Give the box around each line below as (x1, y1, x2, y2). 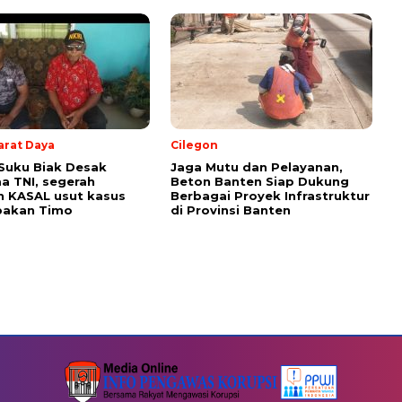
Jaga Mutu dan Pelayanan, (170, 159, 343, 174)
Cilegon (170, 137, 218, 152)
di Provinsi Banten (170, 202, 291, 217)
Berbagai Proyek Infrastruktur (170, 188, 370, 203)
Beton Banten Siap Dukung (170, 173, 349, 188)
